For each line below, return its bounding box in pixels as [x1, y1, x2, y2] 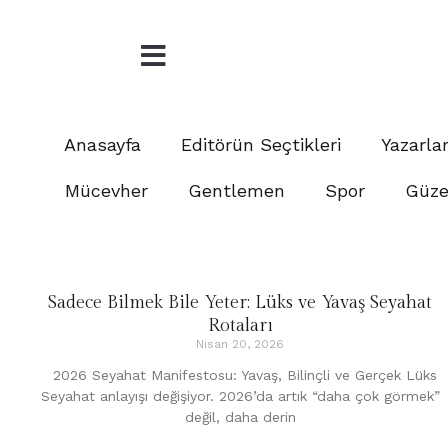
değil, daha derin [184, 408, 296, 425]
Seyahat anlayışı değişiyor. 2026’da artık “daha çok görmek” [40, 387, 440, 404]
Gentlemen [188, 179, 285, 201]
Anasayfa [64, 133, 141, 155]
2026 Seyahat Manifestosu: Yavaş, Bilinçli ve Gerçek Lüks [43, 366, 437, 383]
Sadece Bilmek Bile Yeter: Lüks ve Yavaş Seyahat [48, 291, 432, 313]
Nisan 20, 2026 [196, 336, 284, 351]
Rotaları [207, 314, 273, 336]
